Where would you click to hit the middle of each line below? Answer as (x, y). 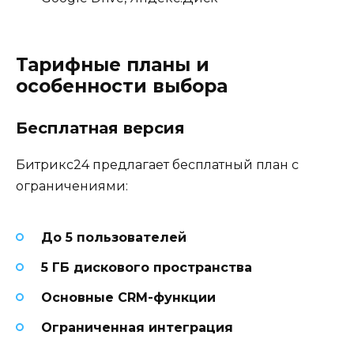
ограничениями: (72, 186)
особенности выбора (122, 86)
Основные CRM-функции (128, 298)
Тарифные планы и (113, 64)
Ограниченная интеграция (137, 328)
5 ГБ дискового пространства (147, 268)
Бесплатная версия (100, 128)
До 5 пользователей (114, 237)
